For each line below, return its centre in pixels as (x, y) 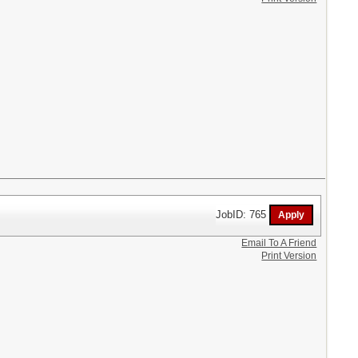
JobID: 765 (243, 214)
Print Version (289, 256)
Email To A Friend (279, 243)
